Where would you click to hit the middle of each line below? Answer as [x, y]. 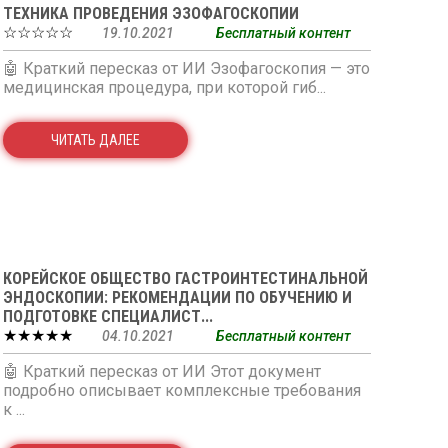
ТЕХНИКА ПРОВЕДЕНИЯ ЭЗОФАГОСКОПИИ [150, 13]
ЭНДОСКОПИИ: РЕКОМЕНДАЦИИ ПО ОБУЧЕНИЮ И [177, 297]
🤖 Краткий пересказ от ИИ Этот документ [161, 371]
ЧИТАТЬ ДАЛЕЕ [95, 140]
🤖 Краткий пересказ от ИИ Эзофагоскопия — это [186, 68]
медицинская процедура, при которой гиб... [164, 87]
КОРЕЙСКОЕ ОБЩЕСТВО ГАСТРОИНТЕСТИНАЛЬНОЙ [185, 278]
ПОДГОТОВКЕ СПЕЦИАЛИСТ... [107, 316]
